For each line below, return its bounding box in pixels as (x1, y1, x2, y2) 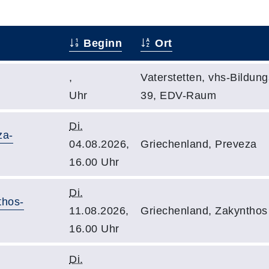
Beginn (80, 37, 122, 49)
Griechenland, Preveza (141, 138, 257, 150)
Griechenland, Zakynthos (141, 204, 268, 217)
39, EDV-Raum (141, 89, 216, 101)
